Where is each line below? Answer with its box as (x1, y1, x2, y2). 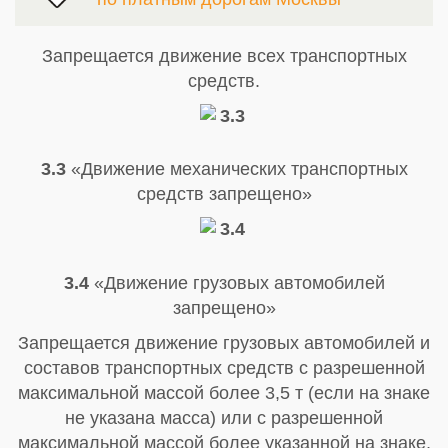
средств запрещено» (136, 184, 312, 205)
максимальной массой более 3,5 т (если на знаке (18, 383, 430, 404)
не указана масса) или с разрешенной (65, 408, 383, 429)
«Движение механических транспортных (65, 159, 408, 180)
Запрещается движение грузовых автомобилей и (18, 333, 430, 354)
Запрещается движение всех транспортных (41, 45, 407, 66)
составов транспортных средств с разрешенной (23, 358, 425, 379)
